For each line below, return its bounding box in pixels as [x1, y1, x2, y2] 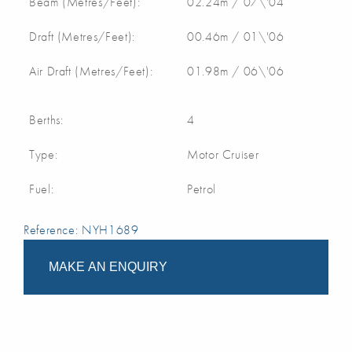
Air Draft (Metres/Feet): [29, 63, 153, 79]
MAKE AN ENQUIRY [49, 260, 167, 273]
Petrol [187, 181, 216, 197]
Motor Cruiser [187, 146, 259, 163]
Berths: [29, 112, 64, 128]
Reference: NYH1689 [24, 222, 139, 238]
